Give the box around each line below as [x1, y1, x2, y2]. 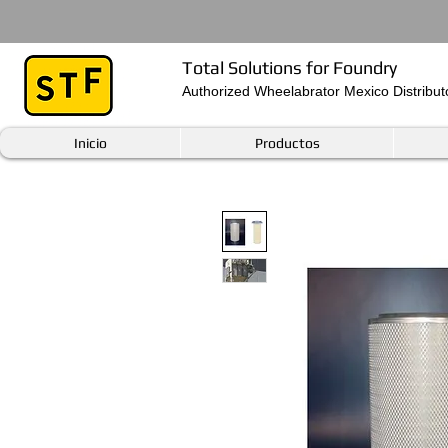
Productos [254, 135, 320, 151]
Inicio [73, 135, 107, 151]
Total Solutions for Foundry [182, 57, 397, 78]
